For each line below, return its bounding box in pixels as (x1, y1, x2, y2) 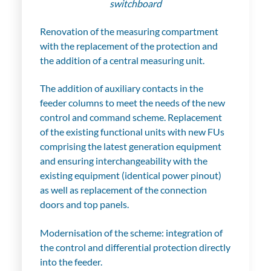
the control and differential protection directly (39, 241, 230, 253)
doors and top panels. (39, 198, 129, 211)
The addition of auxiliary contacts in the (39, 82, 203, 94)
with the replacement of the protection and (39, 40, 218, 51)
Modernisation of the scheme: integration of (39, 226, 223, 238)
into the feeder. (39, 255, 102, 267)
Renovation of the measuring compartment (39, 25, 218, 37)
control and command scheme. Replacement (39, 111, 222, 123)
